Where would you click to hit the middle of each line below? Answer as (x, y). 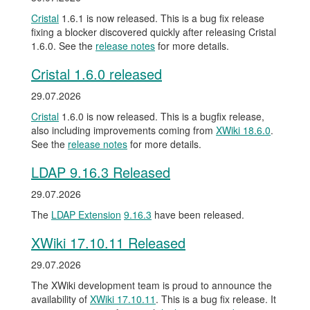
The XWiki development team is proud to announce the (152, 285)
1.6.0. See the (63, 46)
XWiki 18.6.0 (243, 130)
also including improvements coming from (124, 130)
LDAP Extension (86, 215)
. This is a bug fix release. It (216, 299)
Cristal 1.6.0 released (97, 74)
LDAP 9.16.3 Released (101, 172)
